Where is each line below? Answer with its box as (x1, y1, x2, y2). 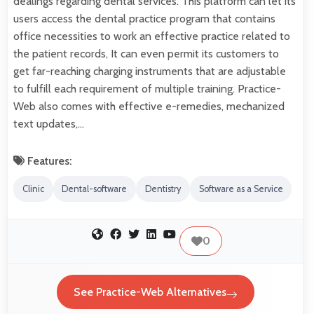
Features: (25, 154, 72, 168)
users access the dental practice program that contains (13, 12, 275, 26)
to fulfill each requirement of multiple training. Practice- (13, 82, 281, 96)
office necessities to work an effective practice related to (13, 29, 290, 43)
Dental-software (62, 184, 128, 195)
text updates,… (13, 117, 84, 131)
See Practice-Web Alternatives (73, 285, 226, 299)
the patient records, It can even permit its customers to (13, 47, 279, 61)
